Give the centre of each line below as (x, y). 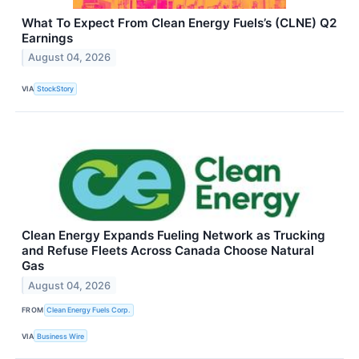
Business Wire (61, 336)
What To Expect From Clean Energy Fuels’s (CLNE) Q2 (179, 22)
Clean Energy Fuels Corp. (89, 310)
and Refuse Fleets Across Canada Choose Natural (168, 250)
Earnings (47, 38)
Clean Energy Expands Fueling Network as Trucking (173, 235)
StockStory (56, 89)
